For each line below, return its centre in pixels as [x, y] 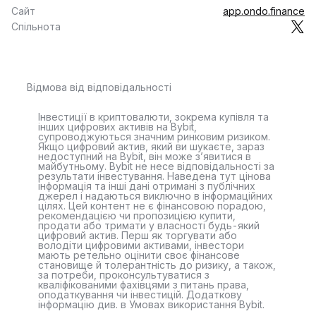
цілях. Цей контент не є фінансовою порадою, [152, 206]
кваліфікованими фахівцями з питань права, [144, 285]
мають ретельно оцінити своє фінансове [139, 255]
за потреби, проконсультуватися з [124, 275]
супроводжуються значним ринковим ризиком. [154, 136]
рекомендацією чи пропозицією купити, [137, 215]
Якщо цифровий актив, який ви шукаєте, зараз [151, 146]
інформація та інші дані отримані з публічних [147, 186]
